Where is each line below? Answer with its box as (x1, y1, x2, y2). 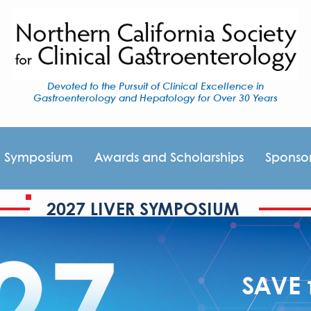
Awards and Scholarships (94, 152, 244, 165)
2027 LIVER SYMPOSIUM (46, 202, 239, 219)
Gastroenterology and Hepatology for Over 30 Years (33, 94, 278, 103)
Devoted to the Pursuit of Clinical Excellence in (47, 82, 264, 92)
